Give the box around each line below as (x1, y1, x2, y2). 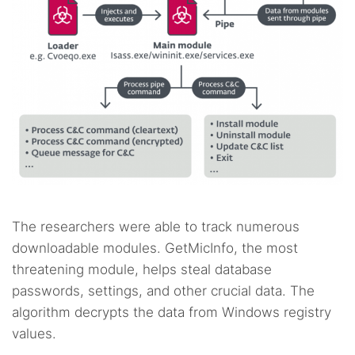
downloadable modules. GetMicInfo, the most (12, 240, 298, 257)
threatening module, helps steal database (12, 261, 272, 278)
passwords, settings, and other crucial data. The (12, 283, 315, 300)
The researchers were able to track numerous (12, 219, 300, 235)
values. (12, 326, 56, 342)
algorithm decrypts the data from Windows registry (12, 304, 331, 321)
